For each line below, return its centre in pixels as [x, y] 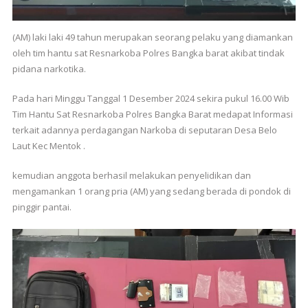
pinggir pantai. [42, 207]
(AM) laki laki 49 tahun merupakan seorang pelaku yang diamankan [152, 37]
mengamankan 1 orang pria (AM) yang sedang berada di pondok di [151, 191]
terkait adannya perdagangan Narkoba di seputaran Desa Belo [144, 130]
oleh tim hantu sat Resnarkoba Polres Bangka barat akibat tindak [148, 53]
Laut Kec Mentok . [48, 145]
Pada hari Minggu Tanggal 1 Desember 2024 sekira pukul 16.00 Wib [151, 98]
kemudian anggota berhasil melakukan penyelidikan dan [131, 175]
